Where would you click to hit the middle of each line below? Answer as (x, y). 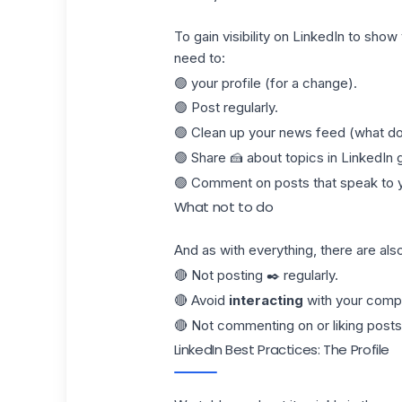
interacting (266, 300)
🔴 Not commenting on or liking (270, 325)
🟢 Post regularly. (226, 108)
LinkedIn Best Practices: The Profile (281, 350)
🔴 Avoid (201, 300)
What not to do (223, 207)
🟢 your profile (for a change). (265, 83)
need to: (199, 57)
